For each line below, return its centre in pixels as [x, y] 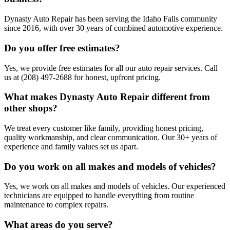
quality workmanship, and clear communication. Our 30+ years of [111, 137]
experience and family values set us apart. [71, 147]
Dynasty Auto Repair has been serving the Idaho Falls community [111, 19]
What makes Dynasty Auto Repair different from [107, 97]
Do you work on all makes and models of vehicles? [110, 166]
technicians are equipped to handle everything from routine [99, 196]
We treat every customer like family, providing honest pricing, [104, 128]
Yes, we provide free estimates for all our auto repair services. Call [111, 68]
